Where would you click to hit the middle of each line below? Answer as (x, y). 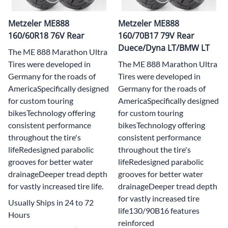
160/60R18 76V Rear (46, 35)
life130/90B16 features (159, 210)
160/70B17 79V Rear (156, 35)
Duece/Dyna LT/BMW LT (164, 48)
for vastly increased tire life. (56, 186)
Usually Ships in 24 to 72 (51, 202)
